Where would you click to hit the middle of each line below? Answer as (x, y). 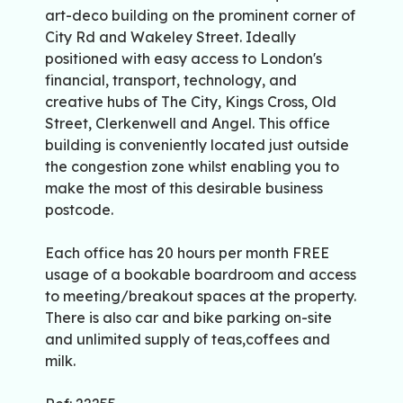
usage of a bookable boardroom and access (201, 275)
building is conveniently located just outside (197, 145)
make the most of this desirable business (184, 188)
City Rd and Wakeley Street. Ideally (170, 37)
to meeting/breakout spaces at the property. (201, 296)
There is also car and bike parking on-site (188, 318)
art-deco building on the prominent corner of (200, 16)
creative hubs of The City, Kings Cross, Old (191, 102)
